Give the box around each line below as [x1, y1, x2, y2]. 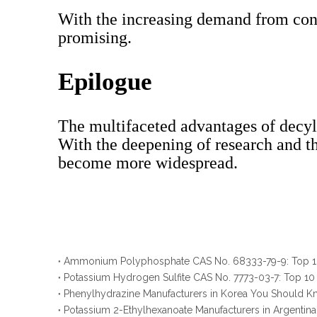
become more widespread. [58, 154, 238, 172]
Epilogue [58, 68, 152, 96]
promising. [58, 28, 132, 47]
